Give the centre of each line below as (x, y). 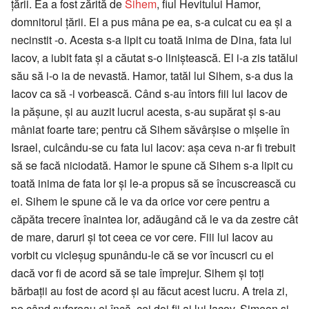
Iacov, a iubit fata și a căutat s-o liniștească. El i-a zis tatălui (154, 57)
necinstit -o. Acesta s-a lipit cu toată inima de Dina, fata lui (151, 39)
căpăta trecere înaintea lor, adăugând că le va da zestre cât (154, 219)
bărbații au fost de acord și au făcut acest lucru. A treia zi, (149, 290)
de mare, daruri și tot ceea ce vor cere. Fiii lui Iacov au (142, 237)
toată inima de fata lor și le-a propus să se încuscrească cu (153, 183)
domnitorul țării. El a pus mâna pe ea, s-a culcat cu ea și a (151, 21)
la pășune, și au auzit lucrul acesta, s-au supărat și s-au (146, 111)
